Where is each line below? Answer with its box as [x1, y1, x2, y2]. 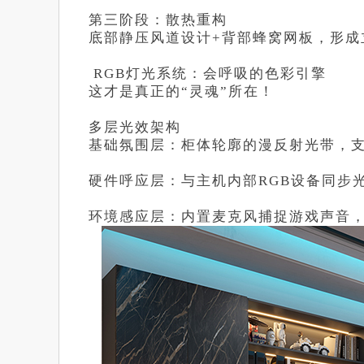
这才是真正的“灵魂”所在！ [89, 84, 275, 99]
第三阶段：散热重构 [89, 12, 227, 28]
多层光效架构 [89, 119, 181, 135]
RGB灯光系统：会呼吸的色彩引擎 [89, 66, 327, 81]
